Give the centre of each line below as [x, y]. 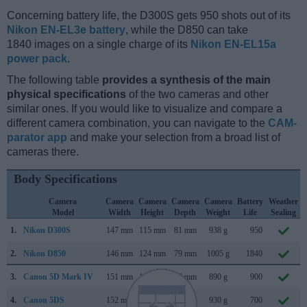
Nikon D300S [47, 230]
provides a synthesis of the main [186, 79]
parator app [37, 137]
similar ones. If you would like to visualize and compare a [145, 108]
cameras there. [43, 151]
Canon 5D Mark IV [58, 277]
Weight [218, 212]
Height [152, 212]
